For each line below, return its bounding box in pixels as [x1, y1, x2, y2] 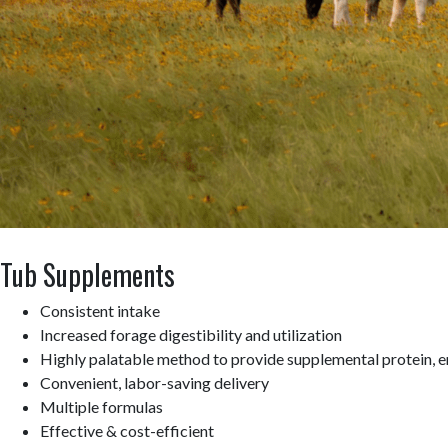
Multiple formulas [40, 397, 163, 416]
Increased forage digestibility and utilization [40, 325, 342, 344]
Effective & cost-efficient [40, 421, 214, 440]
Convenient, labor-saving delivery [40, 373, 269, 392]
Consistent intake [40, 301, 160, 320]
